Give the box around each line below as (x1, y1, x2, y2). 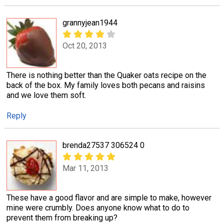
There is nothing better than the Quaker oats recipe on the (6, 70, 206, 80)
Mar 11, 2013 (62, 163, 108, 173)
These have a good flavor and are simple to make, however (6, 193, 211, 203)
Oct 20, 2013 (62, 41, 107, 51)
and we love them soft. (6, 90, 86, 100)
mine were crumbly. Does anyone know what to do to (6, 203, 189, 213)
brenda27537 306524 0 (62, 140, 144, 150)
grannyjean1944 (62, 17, 117, 27)
